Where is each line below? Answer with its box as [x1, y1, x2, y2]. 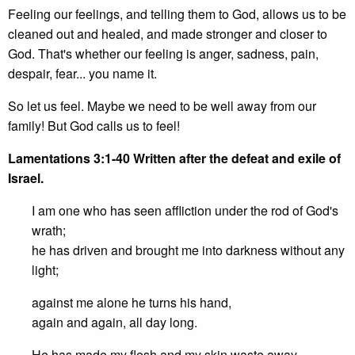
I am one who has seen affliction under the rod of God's [32, 201, 338, 219]
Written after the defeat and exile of [133, 149, 341, 167]
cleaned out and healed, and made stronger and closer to [8, 25, 327, 43]
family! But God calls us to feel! [8, 116, 180, 135]
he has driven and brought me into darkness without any [32, 241, 345, 259]
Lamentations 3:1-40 [8, 149, 133, 167]
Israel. [8, 169, 44, 187]
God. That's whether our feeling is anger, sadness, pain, [8, 44, 319, 63]
